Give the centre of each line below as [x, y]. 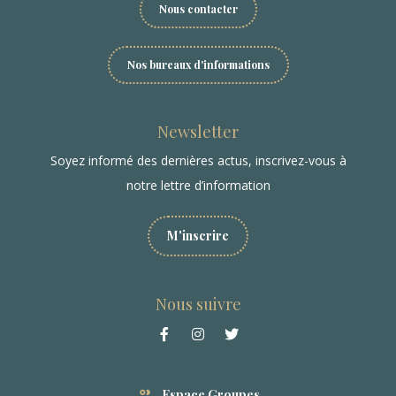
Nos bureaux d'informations [198, 64]
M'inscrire [198, 235]
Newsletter [198, 131]
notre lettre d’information [198, 185]
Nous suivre [198, 304]
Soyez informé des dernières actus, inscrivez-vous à [198, 160]
